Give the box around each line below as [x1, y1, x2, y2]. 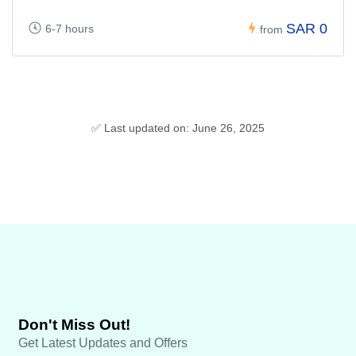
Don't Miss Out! [18, 315, 130, 333]
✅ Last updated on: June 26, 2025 [91, 121, 265, 134]
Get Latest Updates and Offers [18, 335, 188, 350]
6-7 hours [45, 21, 94, 35]
